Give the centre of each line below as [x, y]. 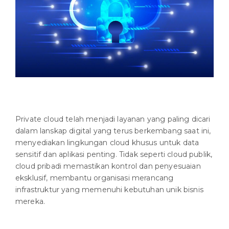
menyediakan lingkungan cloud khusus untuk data [107, 142]
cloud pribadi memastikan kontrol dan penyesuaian [108, 166]
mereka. [30, 201]
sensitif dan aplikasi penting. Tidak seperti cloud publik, [114, 154]
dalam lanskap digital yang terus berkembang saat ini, [113, 131]
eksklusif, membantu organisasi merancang [95, 178]
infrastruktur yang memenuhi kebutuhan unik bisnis [109, 189]
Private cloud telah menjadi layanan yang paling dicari [113, 119]
